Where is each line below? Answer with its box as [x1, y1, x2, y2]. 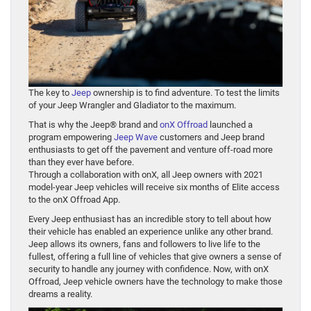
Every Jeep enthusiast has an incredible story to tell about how [28, 214, 271, 225]
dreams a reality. [28, 289, 92, 300]
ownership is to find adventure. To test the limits [91, 87, 280, 99]
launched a [208, 119, 253, 131]
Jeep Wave [114, 132, 158, 143]
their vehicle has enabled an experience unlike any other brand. [28, 226, 273, 237]
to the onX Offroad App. [28, 194, 120, 205]
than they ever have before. [28, 157, 134, 168]
